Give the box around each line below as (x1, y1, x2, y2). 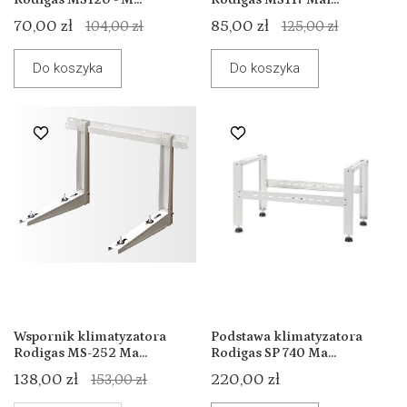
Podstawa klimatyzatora (210, 329, 362, 345)
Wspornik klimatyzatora (14, 329, 166, 345)
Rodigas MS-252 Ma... (14, 345, 147, 362)
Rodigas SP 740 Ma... (210, 345, 336, 362)
